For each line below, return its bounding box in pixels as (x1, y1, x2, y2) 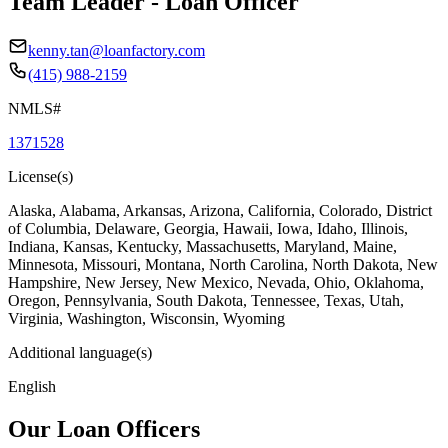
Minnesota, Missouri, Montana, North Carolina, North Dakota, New (8, 255, 438, 273)
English (8, 377, 56, 395)
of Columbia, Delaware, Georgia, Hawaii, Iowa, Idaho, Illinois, (8, 219, 408, 237)
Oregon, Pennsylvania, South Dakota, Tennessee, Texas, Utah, (8, 291, 404, 309)
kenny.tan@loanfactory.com (28, 41, 205, 59)
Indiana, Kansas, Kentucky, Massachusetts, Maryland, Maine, (8, 237, 397, 255)
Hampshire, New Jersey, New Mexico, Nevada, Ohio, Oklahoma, (8, 273, 424, 291)
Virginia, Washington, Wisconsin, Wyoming (8, 309, 285, 327)
